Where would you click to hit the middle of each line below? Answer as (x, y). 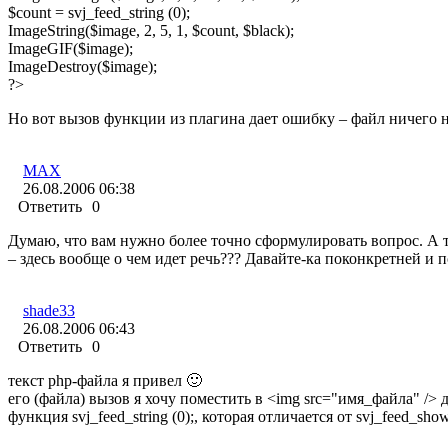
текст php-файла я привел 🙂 (105, 381)
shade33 (49, 311)
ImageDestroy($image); (82, 67)
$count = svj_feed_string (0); (99, 13)
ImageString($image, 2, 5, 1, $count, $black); (151, 31)
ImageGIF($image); (70, 49)
